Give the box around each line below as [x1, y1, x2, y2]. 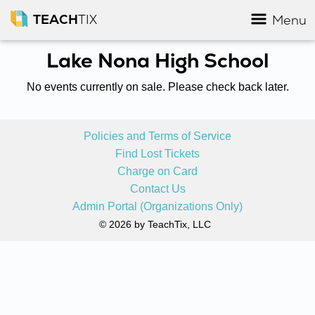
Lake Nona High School [46, 48, 269, 73]
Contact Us [129, 183, 186, 195]
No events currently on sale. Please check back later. [26, 81, 289, 93]
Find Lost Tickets [115, 148, 200, 160]
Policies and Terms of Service [84, 130, 231, 142]
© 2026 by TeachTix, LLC [98, 219, 211, 230]
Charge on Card [117, 165, 198, 177]
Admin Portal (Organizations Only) [72, 200, 243, 212]
